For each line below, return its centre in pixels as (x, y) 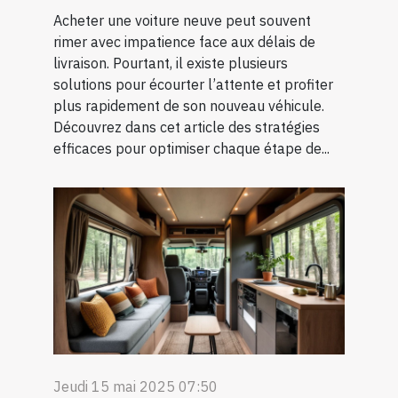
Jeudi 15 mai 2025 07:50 (135, 386)
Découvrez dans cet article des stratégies (187, 127)
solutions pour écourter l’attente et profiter (193, 85)
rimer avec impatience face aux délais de (184, 42)
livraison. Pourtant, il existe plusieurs (171, 64)
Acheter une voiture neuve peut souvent (182, 21)
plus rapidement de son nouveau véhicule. (189, 106)
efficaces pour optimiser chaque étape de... (191, 149)
